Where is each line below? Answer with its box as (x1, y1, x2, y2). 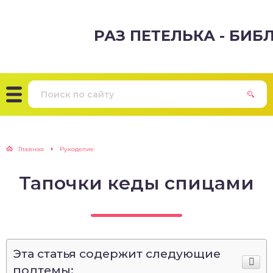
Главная (18, 145, 44, 153)
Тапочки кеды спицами (19, 172, 254, 194)
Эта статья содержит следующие (13, 246, 221, 261)
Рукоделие (60, 145, 94, 153)
